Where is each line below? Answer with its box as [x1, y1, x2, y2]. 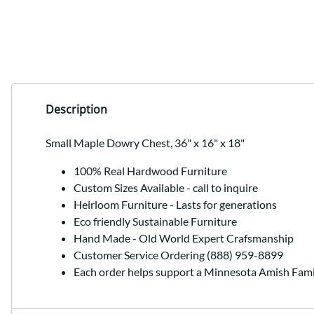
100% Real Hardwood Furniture [74, 164, 227, 178]
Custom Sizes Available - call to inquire [74, 181, 258, 195]
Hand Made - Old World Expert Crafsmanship [74, 231, 294, 245]
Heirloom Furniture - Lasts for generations [74, 198, 277, 212]
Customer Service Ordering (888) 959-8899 [74, 248, 283, 262]
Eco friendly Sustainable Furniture [74, 214, 237, 228]
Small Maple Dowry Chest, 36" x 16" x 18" [46, 136, 245, 150]
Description [46, 102, 107, 118]
